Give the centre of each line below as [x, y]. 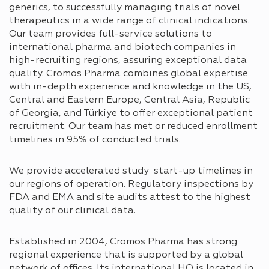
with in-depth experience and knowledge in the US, [130, 87]
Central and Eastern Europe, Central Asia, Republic [129, 100]
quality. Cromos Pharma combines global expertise [128, 74]
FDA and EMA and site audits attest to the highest [130, 197]
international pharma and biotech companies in [122, 47]
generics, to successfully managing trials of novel [125, 8]
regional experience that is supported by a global [126, 255]
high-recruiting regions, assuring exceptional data [128, 60]
